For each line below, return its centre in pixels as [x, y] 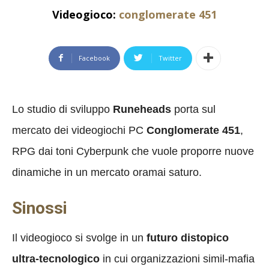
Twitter [170, 58]
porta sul [193, 109]
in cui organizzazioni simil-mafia [177, 258]
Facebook [94, 58]
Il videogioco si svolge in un [79, 237]
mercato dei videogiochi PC [79, 130]
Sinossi [40, 208]
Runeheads [142, 109]
